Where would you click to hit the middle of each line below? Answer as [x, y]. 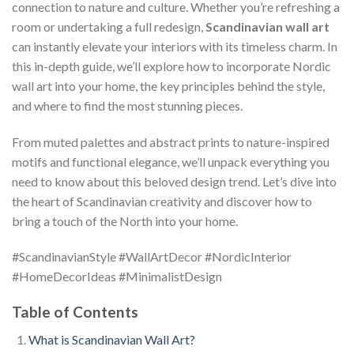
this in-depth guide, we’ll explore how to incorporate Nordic [171, 66]
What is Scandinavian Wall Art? [111, 339]
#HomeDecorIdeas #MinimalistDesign [117, 277]
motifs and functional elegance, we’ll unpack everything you [171, 161]
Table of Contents [75, 312]
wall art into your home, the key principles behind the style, [168, 85]
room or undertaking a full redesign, [109, 26]
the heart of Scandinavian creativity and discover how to [162, 201]
